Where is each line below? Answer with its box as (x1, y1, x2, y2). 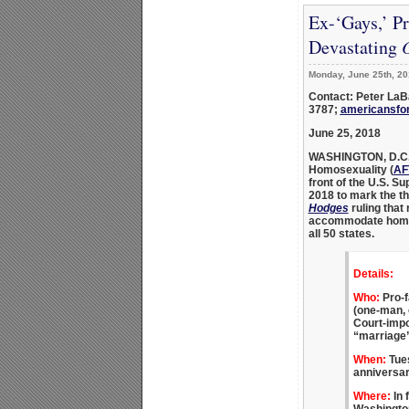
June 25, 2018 (308, 126, 381, 140)
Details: (352, 267, 393, 280)
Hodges (308, 201, 349, 215)
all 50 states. (308, 226, 374, 240)
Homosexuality (308, 163, 387, 176)
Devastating (308, 34, 402, 59)
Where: (352, 389, 391, 403)
